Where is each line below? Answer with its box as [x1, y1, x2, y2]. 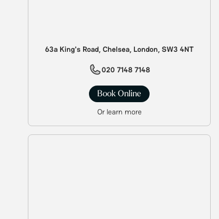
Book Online [97, 89, 141, 98]
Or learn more [97, 107, 142, 116]
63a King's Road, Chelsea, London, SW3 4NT [45, 44, 194, 54]
